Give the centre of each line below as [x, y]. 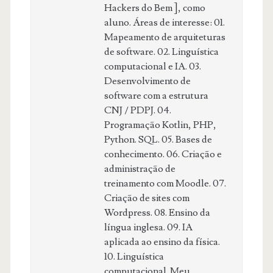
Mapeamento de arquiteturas [165, 37]
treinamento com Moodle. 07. [165, 183]
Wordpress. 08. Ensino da [157, 212]
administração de [140, 168]
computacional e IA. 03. [152, 66]
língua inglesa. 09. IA [148, 227]
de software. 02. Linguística [161, 51]
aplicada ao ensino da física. [162, 242]
